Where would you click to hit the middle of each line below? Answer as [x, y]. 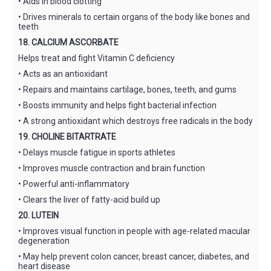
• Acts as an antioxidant [63, 73]
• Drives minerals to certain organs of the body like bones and [134, 17]
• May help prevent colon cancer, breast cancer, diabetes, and [134, 256]
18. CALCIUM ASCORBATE [68, 42]
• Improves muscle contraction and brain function [112, 168]
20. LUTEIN [38, 215]
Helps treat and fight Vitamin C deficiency [96, 58]
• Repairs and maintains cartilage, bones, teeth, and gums [127, 89]
